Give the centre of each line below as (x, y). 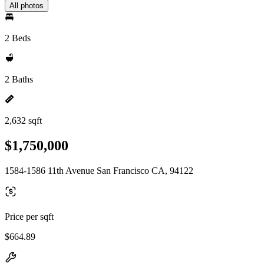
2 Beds (18, 38)
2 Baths (19, 79)
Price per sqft (29, 216)
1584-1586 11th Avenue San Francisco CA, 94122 (99, 170)
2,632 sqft (23, 121)
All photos (27, 6)
